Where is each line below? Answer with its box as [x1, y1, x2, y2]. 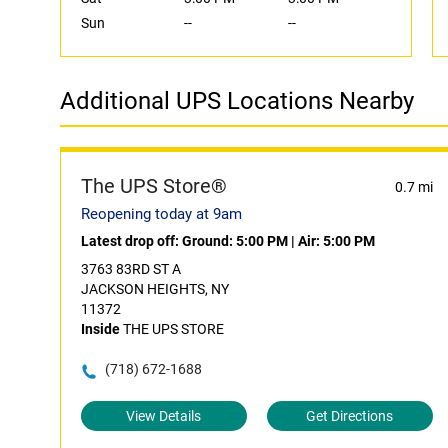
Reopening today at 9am [81, 205, 242, 223]
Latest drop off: [81, 233, 182, 249]
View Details [126, 408, 202, 424]
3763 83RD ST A [81, 261, 181, 277]
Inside [81, 321, 120, 337]
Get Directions [306, 408, 394, 424]
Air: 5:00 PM [298, 233, 375, 249]
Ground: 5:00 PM [182, 233, 288, 249]
